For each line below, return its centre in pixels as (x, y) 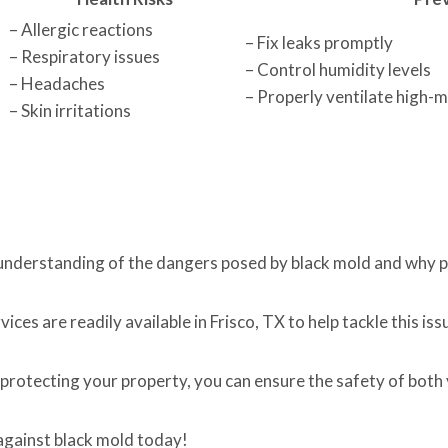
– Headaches (57, 83)
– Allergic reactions (81, 29)
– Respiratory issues (84, 56)
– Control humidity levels (338, 69)
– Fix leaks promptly (319, 42)
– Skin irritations (70, 110)
